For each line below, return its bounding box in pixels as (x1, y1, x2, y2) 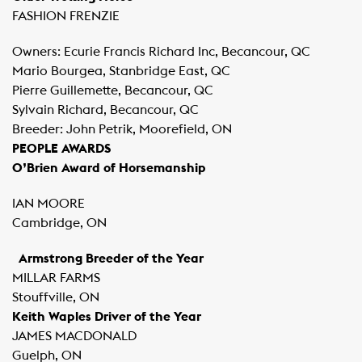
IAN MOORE (12, 197, 85, 210)
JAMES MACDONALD (12, 330, 137, 343)
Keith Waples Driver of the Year (12, 310, 201, 323)
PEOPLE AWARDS (12, 142, 111, 155)
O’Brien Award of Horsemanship (12, 162, 206, 175)
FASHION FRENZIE (12, 10, 120, 23)
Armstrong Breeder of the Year (19, 252, 204, 265)
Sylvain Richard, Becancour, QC (12, 103, 199, 116)
